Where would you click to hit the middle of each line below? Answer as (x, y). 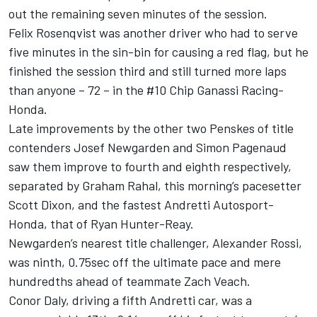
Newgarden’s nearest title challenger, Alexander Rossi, (155, 243)
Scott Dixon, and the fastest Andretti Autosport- (141, 205)
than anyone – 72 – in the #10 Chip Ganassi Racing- (146, 90)
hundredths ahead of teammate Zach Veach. (129, 281)
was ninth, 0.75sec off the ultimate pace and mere (145, 262)
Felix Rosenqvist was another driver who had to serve (153, 33)
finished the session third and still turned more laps (148, 71)
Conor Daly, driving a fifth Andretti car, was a (130, 300)
